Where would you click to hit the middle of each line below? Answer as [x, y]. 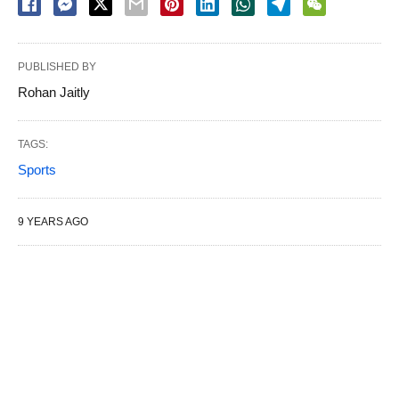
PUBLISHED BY [57, 66]
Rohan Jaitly [54, 92]
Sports [37, 169]
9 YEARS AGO [53, 221]
